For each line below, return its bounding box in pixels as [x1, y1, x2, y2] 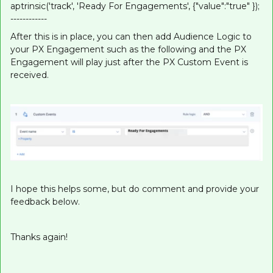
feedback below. [10, 196, 80, 207]
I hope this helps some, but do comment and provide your [10, 183, 259, 194]
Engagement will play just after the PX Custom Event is [10, 57, 248, 68]
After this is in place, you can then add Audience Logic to [10, 31, 252, 43]
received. [10, 69, 49, 81]
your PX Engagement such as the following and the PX [10, 44, 246, 55]
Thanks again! [10, 231, 68, 243]
